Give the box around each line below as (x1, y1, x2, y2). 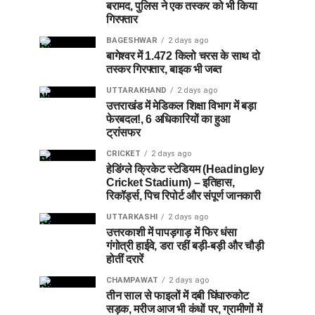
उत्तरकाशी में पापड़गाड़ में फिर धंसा (106, 226, 237, 238)
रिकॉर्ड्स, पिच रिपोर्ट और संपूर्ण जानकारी (106, 189, 261, 202)
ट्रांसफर (106, 126, 141, 139)
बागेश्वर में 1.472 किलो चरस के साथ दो (106, 49, 260, 62)
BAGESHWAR (106, 35, 157, 45)
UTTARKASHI (106, 212, 157, 221)
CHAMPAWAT (106, 275, 158, 285)
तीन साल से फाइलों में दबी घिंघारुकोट (106, 289, 249, 302)
